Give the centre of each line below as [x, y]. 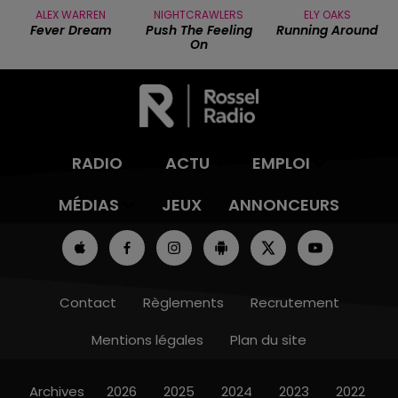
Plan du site [268, 340]
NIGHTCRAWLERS [199, 15]
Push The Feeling [199, 31]
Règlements [183, 303]
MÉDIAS [89, 205]
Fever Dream [71, 31]
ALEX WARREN [71, 15]
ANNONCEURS [283, 205]
